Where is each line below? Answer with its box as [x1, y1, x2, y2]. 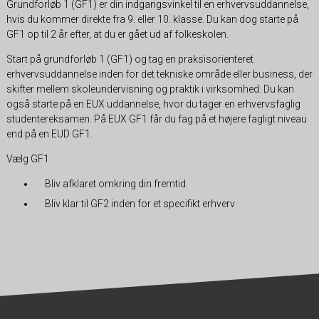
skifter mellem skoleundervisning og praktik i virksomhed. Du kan [6, 83, 294, 95]
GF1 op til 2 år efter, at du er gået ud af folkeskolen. [6, 28, 229, 41]
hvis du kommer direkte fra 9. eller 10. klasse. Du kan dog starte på [6, 14, 298, 26]
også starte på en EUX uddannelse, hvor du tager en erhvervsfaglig [6, 98, 300, 110]
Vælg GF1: [6, 153, 51, 165]
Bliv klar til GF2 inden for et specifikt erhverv [44, 198, 235, 210]
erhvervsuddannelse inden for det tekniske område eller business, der [6, 68, 313, 80]
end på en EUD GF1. [6, 128, 93, 140]
